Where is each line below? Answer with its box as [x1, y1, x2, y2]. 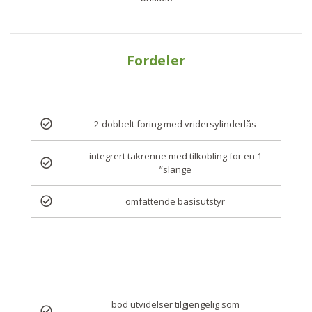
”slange [159, 163, 192, 175]
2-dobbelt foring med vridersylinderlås [94, 118, 257, 130]
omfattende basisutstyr [125, 195, 226, 208]
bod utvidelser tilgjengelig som [111, 298, 240, 311]
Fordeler [127, 50, 185, 70]
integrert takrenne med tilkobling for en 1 [88, 150, 262, 162]
